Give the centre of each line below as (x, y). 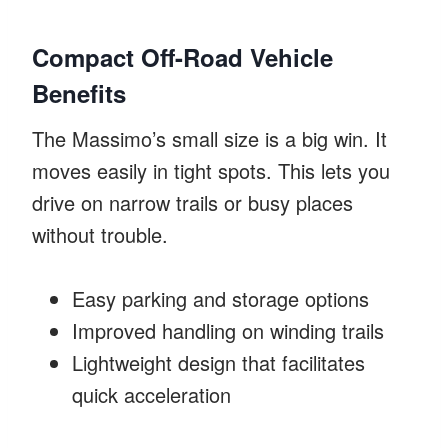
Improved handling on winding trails (228, 330)
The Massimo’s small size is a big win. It (209, 138)
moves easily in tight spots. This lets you (211, 170)
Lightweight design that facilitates (218, 362)
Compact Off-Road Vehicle (182, 56)
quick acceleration (151, 394)
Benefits (79, 92)
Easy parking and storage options (220, 298)
